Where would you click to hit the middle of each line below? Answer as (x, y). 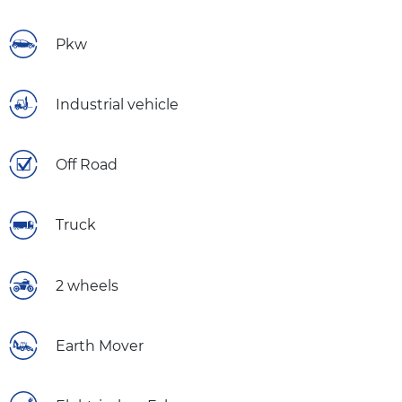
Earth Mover (100, 345)
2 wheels (87, 285)
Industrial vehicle (117, 104)
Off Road (87, 165)
